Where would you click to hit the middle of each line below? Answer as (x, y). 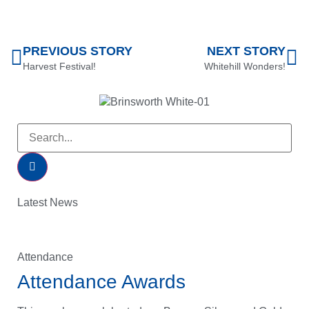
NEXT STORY (246, 51)
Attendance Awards (101, 281)
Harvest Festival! (59, 66)
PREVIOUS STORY (78, 51)
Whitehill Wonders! (245, 66)
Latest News (48, 203)
